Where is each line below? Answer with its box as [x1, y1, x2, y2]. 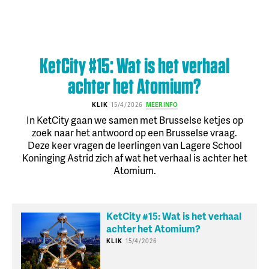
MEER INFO [145, 100, 178, 109]
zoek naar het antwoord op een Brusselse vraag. [32, 125, 237, 139]
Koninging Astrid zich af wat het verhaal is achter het [22, 150, 247, 165]
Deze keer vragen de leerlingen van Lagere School [27, 138, 242, 152]
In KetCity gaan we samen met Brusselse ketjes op [26, 112, 243, 127]
